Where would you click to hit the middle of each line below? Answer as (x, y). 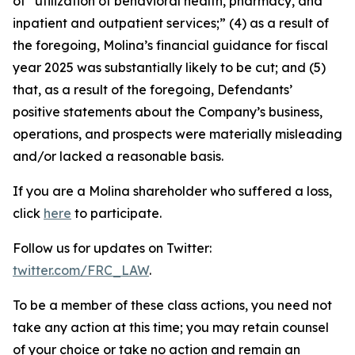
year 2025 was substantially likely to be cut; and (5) (169, 67)
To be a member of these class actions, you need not (172, 305)
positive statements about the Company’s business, (168, 112)
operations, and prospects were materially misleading (177, 134)
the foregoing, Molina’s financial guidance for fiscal (170, 45)
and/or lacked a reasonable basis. (118, 156)
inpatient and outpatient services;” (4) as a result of (171, 23)
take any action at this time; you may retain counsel (171, 327)
